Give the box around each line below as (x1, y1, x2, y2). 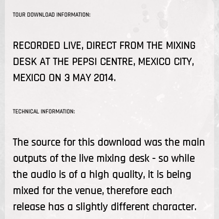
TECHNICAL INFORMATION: (13, 108, 75, 115)
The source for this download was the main (13, 135, 205, 150)
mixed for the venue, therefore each (13, 184, 172, 198)
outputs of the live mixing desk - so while (13, 152, 195, 166)
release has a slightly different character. (13, 200, 196, 214)
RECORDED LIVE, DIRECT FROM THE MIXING (13, 39, 196, 53)
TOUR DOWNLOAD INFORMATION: (13, 11, 90, 19)
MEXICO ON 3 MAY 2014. (13, 71, 115, 85)
